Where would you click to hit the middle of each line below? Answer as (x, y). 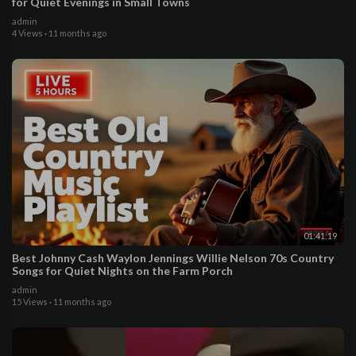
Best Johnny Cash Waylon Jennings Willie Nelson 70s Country (173, 257)
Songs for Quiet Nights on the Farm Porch (122, 270)
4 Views (27, 33)
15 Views (30, 301)
